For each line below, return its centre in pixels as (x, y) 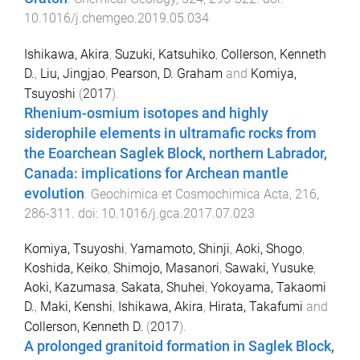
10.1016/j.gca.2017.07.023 (178, 213)
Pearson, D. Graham (167, 73)
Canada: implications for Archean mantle (156, 173)
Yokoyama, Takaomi (268, 288)
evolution (54, 193)
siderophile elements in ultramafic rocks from (170, 133)
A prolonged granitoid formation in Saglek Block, (179, 347)
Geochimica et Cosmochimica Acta (190, 194)
